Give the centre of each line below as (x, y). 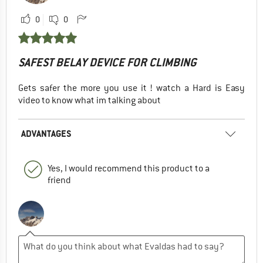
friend (59, 181)
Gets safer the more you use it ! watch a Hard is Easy (131, 88)
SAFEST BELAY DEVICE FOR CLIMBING (107, 63)
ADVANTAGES (46, 134)
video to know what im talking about (90, 101)
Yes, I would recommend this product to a (129, 169)
